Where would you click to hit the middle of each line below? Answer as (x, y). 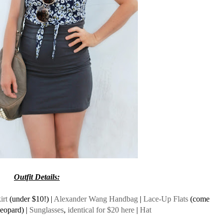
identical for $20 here (101, 210)
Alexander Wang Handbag (96, 199)
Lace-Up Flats (166, 199)
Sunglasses (46, 210)
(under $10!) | (31, 199)
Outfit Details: (37, 177)
